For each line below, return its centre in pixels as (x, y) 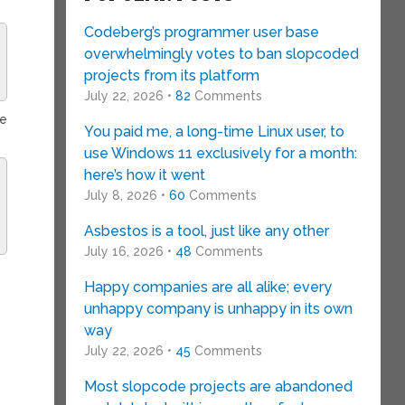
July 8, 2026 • (126, 195)
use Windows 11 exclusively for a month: (220, 153)
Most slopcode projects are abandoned (218, 386)
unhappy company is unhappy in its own (218, 309)
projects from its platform (171, 75)
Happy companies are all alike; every (207, 287)
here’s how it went (144, 175)
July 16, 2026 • (129, 251)
